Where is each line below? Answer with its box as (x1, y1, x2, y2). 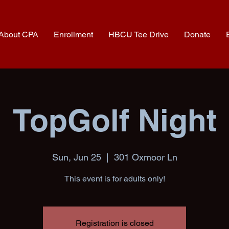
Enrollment (53, 30, 93, 39)
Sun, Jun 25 (52, 152, 101, 163)
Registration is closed (75, 218, 154, 228)
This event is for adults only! (64, 174, 165, 184)
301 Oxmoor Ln (113, 152, 177, 163)
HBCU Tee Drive (108, 30, 169, 39)
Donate (184, 30, 211, 39)
